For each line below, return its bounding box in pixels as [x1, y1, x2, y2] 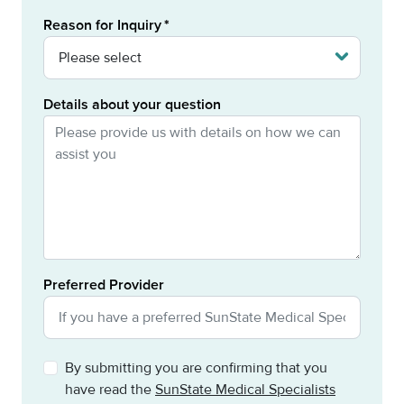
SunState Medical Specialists [155, 381, 335, 399]
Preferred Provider [43, 276, 164, 294]
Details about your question [43, 96, 221, 114]
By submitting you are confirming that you [65, 359, 327, 377]
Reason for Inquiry [43, 16, 161, 34]
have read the [65, 381, 155, 399]
